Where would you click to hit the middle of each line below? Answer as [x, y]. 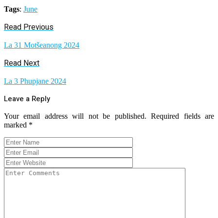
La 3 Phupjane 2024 [35, 81]
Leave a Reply [27, 99]
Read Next [22, 64]
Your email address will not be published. [75, 116]
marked [16, 125]
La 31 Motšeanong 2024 [42, 45]
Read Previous [29, 27]
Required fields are [183, 116]
